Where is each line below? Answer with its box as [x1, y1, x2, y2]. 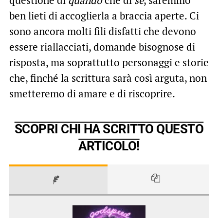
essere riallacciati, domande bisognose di [9, 39, 195, 54]
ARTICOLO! [78, 138, 140, 153]
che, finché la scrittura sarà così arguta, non [9, 71, 207, 85]
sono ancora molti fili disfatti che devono [9, 24, 196, 38]
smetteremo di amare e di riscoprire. [9, 86, 175, 100]
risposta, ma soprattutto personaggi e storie [9, 55, 209, 69]
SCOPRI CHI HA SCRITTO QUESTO [14, 121, 204, 136]
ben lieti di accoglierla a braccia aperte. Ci [9, 8, 199, 22]
